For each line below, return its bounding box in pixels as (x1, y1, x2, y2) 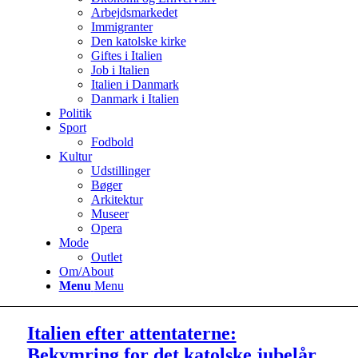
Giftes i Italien (90, 49, 162, 62)
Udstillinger (90, 164, 150, 177)
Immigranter (90, 20, 153, 34)
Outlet (90, 250, 122, 264)
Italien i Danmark (90, 78, 179, 91)
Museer (90, 207, 129, 221)
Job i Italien (90, 63, 149, 77)
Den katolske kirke (90, 34, 186, 48)
